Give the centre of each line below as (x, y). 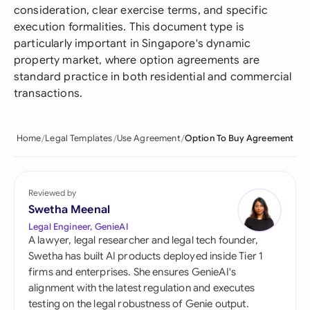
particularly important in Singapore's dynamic (133, 44)
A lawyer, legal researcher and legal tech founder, (144, 240)
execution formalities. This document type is (129, 27)
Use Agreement (148, 138)
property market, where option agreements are (137, 60)
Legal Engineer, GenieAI (78, 227)
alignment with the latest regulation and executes (142, 288)
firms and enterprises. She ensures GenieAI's (133, 272)
